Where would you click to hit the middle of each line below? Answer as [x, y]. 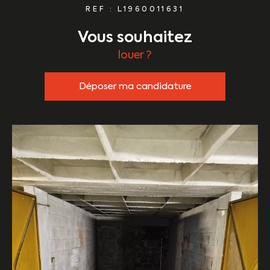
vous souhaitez [140, 38]
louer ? [135, 55]
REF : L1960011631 [135, 9]
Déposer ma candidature [135, 86]
